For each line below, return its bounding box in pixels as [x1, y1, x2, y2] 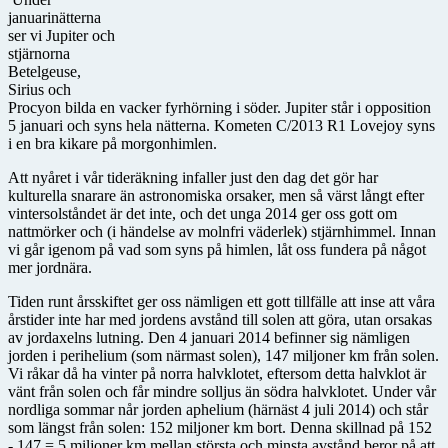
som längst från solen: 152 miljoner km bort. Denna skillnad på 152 [8, 418, 432, 436]
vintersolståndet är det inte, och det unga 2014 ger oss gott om [8, 204, 397, 222]
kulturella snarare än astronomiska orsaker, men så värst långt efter [8, 186, 424, 204]
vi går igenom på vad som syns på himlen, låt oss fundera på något [8, 240, 426, 258]
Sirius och [8, 80, 71, 98]
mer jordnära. [8, 258, 92, 276]
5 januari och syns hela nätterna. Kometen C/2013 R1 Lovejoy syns [8, 116, 435, 134]
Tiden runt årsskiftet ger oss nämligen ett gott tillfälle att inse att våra [8, 292, 435, 310]
